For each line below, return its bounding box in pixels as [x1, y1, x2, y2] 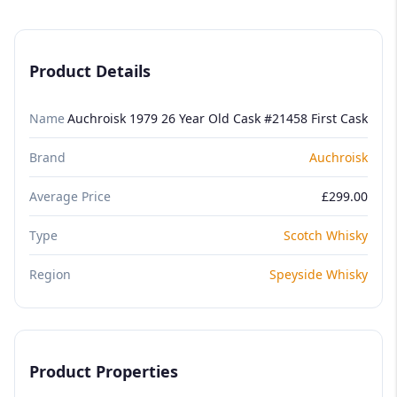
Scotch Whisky [284, 226, 368, 244]
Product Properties [29, 360, 178, 382]
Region [29, 265, 71, 283]
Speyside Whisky [269, 265, 368, 283]
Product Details [29, 59, 151, 82]
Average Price [29, 187, 111, 205]
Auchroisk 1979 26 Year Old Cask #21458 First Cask [67, 109, 368, 127]
